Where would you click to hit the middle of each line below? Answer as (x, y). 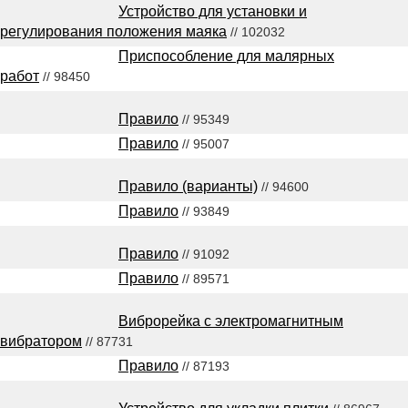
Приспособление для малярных (226, 56)
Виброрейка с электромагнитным (231, 321)
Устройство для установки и (213, 12)
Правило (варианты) (188, 187)
